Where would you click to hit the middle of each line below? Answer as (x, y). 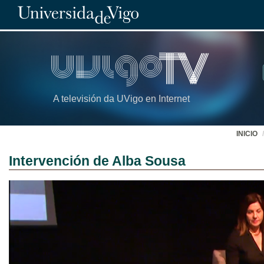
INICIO (247, 134)
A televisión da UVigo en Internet (121, 99)
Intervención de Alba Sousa (97, 161)
